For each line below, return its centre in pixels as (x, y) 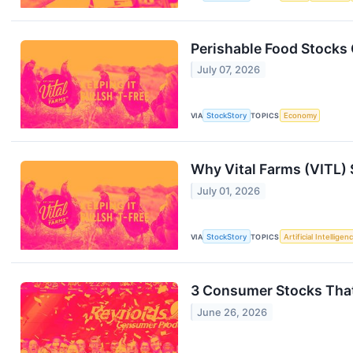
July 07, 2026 (229, 70)
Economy (300, 116)
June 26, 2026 (232, 312)
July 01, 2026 (229, 191)
